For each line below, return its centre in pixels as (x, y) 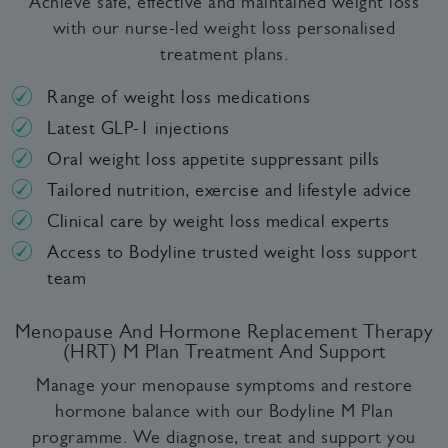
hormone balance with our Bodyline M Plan (224, 411)
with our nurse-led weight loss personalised (224, 27)
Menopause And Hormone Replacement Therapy (224, 332)
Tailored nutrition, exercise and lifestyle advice (229, 190)
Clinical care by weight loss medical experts (218, 221)
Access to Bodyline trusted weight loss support (232, 252)
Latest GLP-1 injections (138, 128)
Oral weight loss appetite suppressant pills (213, 159)
